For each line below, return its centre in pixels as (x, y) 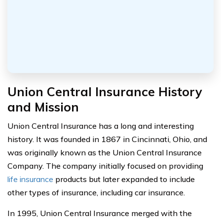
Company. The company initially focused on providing (105, 166)
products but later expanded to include (124, 179)
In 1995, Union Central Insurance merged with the (100, 213)
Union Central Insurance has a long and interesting (101, 126)
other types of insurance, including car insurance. (96, 192)
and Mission (43, 107)
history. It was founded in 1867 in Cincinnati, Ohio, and (107, 139)
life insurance (30, 179)
